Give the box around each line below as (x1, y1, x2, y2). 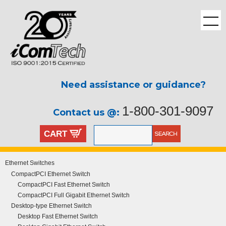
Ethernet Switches (5, 159, 54, 166)
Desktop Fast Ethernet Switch (18, 213, 98, 220)
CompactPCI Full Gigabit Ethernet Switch (18, 192, 130, 199)
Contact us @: (53, 107, 122, 119)
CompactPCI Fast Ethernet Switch (18, 181, 110, 188)
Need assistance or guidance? (61, 79, 206, 91)
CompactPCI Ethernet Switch (11, 171, 90, 178)
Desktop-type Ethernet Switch (11, 202, 92, 209)
